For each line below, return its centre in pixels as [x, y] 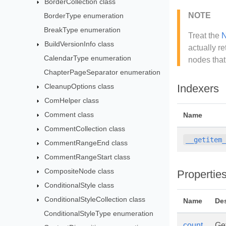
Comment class [69, 115]
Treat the [205, 36]
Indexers [198, 89]
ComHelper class [72, 100]
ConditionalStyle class [79, 185]
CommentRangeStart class [88, 157]
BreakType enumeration [82, 30]
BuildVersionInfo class [79, 44]
